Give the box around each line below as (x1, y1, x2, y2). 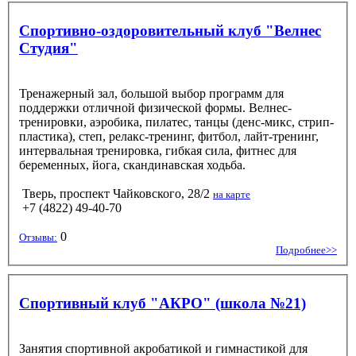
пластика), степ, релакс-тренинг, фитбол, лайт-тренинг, (19, 129, 319, 143)
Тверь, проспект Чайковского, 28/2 (22, 186, 210, 200)
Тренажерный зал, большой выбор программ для (19, 86, 284, 100)
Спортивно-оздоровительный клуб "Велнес (19, 21, 321, 39)
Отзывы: (19, 230, 57, 243)
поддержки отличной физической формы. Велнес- (19, 100, 292, 114)
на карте (213, 188, 250, 200)
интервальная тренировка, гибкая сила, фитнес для (19, 143, 296, 157)
